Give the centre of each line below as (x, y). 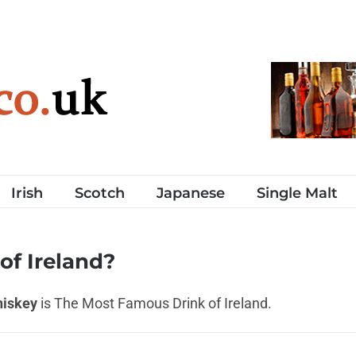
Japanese (191, 193)
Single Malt (297, 193)
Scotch (100, 193)
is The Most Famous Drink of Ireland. (155, 304)
